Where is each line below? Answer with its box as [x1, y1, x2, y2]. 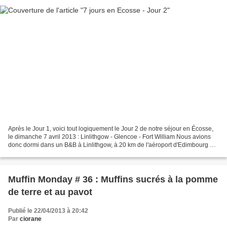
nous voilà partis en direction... [8, 149, 92, 157]
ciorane [20, 215, 42, 223]
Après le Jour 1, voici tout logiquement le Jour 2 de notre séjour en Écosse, [8, 125, 213, 133]
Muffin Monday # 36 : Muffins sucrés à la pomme [8, 174, 218, 185]
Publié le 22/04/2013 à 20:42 [8, 207, 88, 215]
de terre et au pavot [8, 187, 92, 198]
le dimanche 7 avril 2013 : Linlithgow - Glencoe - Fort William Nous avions [8, 133, 211, 141]
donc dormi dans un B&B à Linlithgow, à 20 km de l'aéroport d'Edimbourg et [8, 141, 215, 149]
